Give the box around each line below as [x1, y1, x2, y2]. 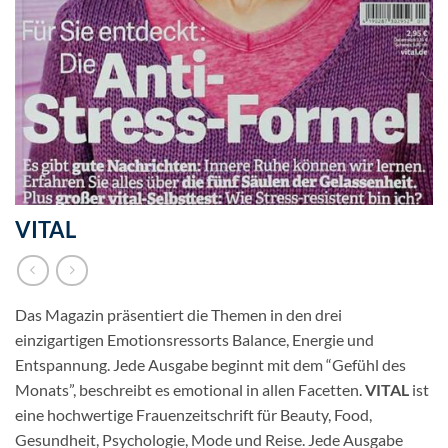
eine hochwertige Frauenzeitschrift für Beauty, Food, [15, 405, 372, 425]
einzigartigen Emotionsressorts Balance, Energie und [15, 330, 374, 350]
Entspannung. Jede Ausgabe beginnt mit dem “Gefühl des [15, 355, 406, 375]
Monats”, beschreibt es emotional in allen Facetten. [15, 380, 365, 400]
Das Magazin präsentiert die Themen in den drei [15, 305, 342, 325]
